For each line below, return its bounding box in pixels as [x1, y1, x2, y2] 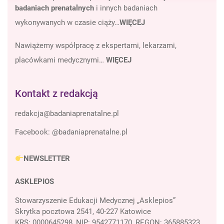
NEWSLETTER [23, 154, 70, 163]
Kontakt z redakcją [15, 87, 98, 99]
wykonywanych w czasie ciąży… [15, 18, 119, 27]
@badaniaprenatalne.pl [52, 127, 127, 136]
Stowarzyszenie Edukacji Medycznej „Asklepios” [15, 196, 175, 205]
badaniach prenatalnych [15, 3, 94, 12]
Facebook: [15, 127, 52, 136]
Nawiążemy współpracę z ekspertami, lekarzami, [15, 41, 176, 50]
